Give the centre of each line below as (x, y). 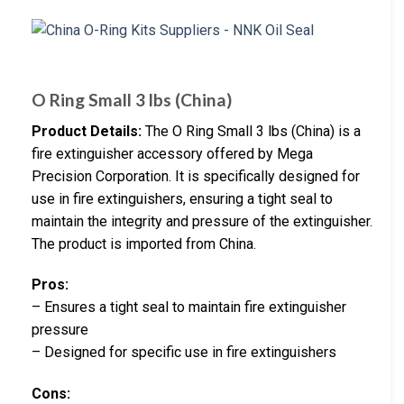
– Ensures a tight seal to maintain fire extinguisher (189, 308)
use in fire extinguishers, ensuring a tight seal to (182, 198)
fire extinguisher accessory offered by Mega (172, 153)
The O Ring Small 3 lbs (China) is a (251, 131)
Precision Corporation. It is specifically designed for (196, 176)
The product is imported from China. (144, 243)
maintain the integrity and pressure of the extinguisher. (202, 221)
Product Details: (87, 131)
